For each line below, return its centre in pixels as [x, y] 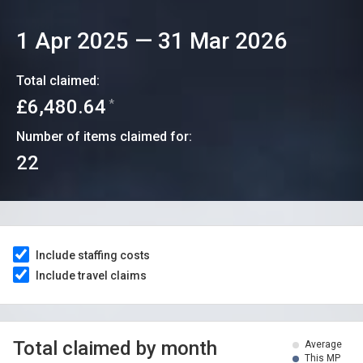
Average [323, 344]
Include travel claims [91, 275]
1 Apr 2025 [73, 41]
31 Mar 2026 [222, 41]
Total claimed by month [115, 348]
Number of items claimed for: [104, 137]
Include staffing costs [93, 255]
